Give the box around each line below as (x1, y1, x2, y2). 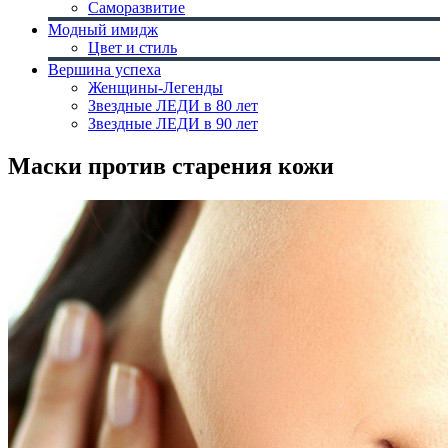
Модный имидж (48, 21, 158, 38)
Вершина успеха (48, 61, 161, 78)
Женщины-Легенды (88, 79, 223, 96)
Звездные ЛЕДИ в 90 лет (88, 115, 258, 132)
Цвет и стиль (88, 39, 177, 56)
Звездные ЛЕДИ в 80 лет (88, 97, 258, 114)
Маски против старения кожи (8, 152, 334, 179)
